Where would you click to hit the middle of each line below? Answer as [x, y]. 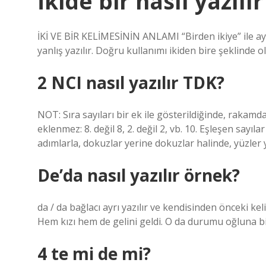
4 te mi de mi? [94, 254]
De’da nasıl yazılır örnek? [139, 175]
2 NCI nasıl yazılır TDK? [131, 83]
